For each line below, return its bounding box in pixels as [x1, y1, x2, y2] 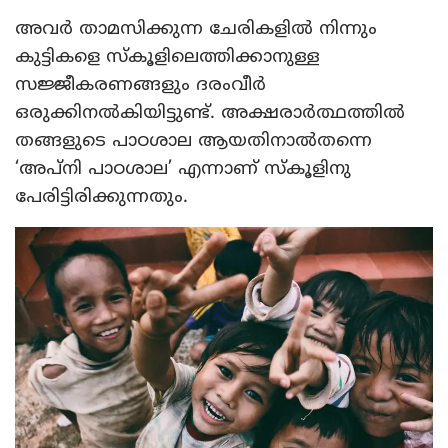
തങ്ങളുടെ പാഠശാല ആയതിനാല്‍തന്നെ [15, 127, 372, 152]
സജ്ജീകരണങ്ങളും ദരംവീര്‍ [15, 71, 266, 96]
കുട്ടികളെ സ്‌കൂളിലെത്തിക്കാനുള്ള [15, 43, 320, 68]
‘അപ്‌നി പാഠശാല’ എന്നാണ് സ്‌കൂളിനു [15, 155, 351, 180]
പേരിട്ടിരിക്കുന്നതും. [15, 183, 188, 208]
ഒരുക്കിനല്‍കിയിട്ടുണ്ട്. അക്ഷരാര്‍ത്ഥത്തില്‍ [15, 99, 405, 124]
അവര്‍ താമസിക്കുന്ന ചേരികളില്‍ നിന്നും [15, 15, 377, 40]
